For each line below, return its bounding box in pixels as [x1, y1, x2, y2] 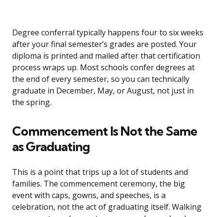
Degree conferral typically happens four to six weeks [12, 27, 203, 38]
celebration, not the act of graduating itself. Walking [12, 201, 201, 213]
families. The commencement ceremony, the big [12, 178, 185, 189]
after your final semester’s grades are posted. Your [12, 39, 197, 50]
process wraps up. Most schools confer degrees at [12, 62, 195, 73]
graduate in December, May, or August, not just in [12, 85, 194, 96]
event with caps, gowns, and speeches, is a [12, 190, 166, 201]
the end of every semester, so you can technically [12, 74, 189, 85]
